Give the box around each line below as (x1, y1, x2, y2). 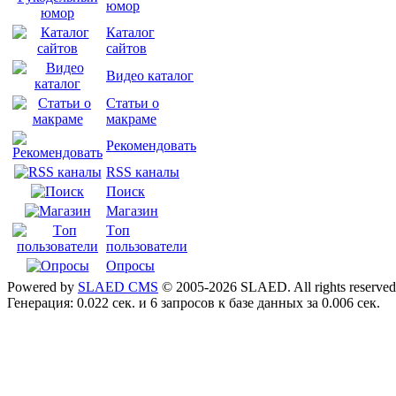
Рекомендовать (106, 138, 196, 154)
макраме (106, 111, 156, 127)
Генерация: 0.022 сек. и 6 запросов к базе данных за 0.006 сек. (7, 295, 380, 310)
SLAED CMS (78, 279, 158, 294)
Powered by (7, 279, 78, 294)
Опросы (106, 258, 155, 274)
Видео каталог (106, 68, 194, 84)
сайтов (106, 41, 147, 57)
